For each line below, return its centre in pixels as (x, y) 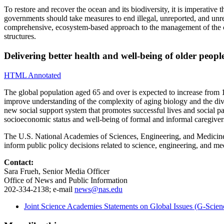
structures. (21, 36)
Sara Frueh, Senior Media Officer (57, 171)
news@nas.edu (98, 189)
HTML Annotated (32, 75)
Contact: (19, 162)
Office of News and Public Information (66, 180)
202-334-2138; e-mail (39, 189)
